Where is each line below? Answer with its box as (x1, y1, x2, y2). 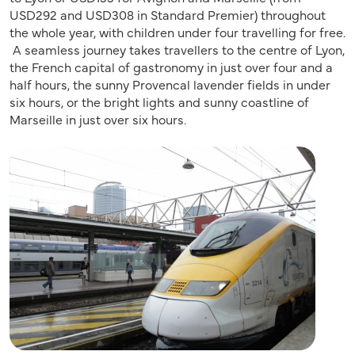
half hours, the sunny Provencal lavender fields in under (10, 74, 330, 93)
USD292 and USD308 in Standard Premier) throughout (10, 5, 326, 23)
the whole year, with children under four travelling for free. (10, 22, 345, 40)
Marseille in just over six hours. (10, 109, 193, 128)
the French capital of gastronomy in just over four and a (10, 57, 333, 75)
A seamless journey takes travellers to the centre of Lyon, (10, 40, 345, 58)
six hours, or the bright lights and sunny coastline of (10, 92, 309, 110)
